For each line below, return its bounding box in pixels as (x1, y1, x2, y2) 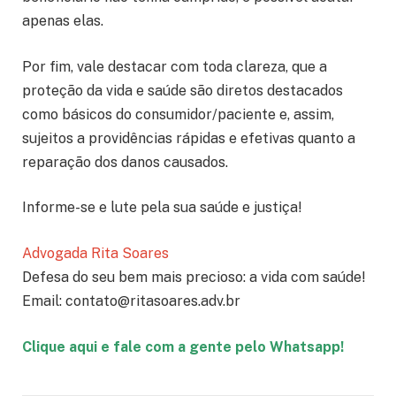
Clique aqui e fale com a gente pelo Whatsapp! (22, 338, 344, 355)
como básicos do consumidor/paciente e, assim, (22, 105, 334, 123)
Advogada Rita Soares (22, 245, 169, 263)
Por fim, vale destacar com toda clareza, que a (22, 57, 327, 75)
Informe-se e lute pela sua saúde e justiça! (22, 199, 302, 217)
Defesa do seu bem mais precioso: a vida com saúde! (22, 269, 366, 286)
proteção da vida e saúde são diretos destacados (22, 81, 343, 99)
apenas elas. (22, 12, 103, 30)
